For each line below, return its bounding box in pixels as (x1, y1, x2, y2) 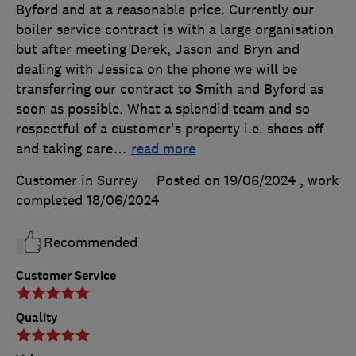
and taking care (16, 139, 113, 157)
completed (16, 191, 87, 209)
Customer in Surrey (16, 171, 138, 189)
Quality (16, 308, 58, 326)
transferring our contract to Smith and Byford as (16, 79, 323, 98)
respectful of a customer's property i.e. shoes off (16, 119, 323, 137)
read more (131, 139, 195, 157)
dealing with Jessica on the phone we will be (16, 60, 297, 78)
